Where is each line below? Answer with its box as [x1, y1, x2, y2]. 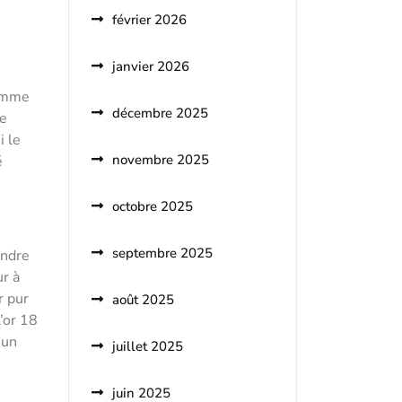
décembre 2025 [112, 104, 208, 122]
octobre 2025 [112, 197, 193, 215]
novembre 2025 [112, 151, 209, 169]
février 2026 [112, 11, 187, 29]
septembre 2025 [112, 244, 213, 262]
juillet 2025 [112, 337, 183, 355]
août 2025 [112, 291, 174, 309]
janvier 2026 [112, 57, 189, 75]
